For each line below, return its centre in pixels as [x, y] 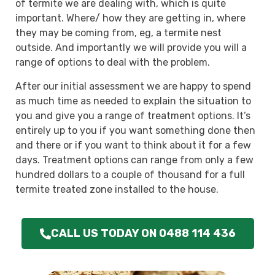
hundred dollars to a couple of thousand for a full [130, 174]
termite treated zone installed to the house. [117, 189]
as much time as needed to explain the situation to [133, 101]
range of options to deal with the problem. [113, 63]
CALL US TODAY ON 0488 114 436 [143, 234]
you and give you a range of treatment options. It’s [133, 115]
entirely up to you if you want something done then [135, 130]
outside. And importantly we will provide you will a [131, 48]
